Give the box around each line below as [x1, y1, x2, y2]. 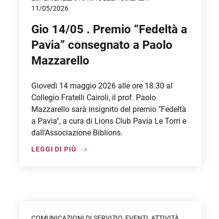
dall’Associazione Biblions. [31, 128, 123, 137]
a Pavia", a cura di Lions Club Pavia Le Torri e [31, 116, 186, 126]
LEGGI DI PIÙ [31, 145, 76, 153]
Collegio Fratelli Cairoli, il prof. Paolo [31, 93, 156, 102]
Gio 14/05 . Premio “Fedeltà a [31, 22, 187, 36]
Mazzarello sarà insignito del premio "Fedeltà [31, 105, 186, 114]
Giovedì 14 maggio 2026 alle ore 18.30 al [31, 81, 173, 90]
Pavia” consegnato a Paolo [31, 38, 173, 52]
